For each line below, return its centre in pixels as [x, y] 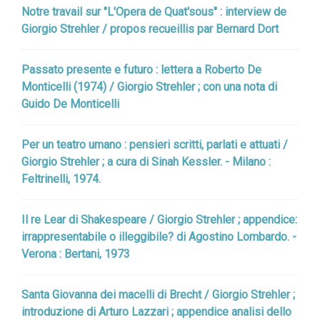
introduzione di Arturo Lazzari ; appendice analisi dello [156, 312]
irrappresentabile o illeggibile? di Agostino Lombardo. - [159, 237]
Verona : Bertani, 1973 [76, 254]
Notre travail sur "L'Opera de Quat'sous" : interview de [154, 12]
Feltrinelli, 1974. [61, 179]
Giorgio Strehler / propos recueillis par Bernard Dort [150, 29]
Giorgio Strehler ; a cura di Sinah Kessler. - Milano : [146, 162]
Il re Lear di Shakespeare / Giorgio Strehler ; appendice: [159, 220]
